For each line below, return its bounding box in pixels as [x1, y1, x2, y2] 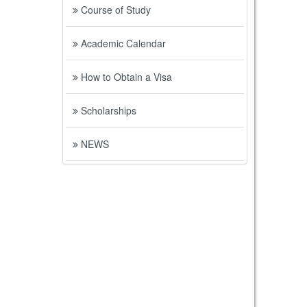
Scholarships [77, 103, 136, 117]
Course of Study [77, 3, 151, 16]
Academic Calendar [77, 36, 166, 50]
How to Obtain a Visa [77, 70, 172, 84]
